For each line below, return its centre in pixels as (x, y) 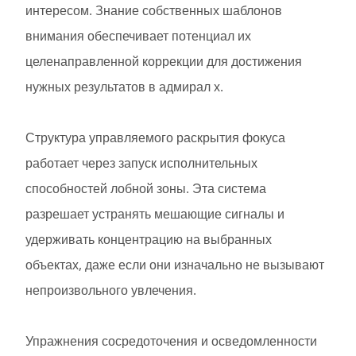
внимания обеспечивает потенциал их (138, 36)
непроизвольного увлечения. (111, 290)
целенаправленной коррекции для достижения (164, 62)
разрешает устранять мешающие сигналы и (155, 214)
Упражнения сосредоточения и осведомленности (171, 341)
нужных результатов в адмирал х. (124, 87)
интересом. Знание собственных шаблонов (154, 11)
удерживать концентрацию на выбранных (149, 240)
